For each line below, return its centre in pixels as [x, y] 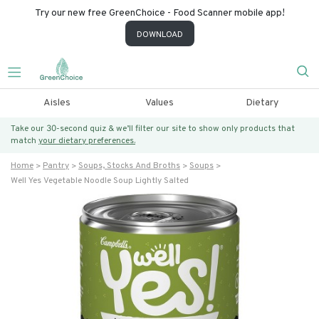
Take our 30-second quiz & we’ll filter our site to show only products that [153, 129]
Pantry [56, 166]
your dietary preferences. [87, 141]
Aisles [57, 103]
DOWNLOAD [159, 35]
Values [159, 103]
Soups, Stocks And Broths [129, 166]
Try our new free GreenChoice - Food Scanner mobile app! [159, 13]
